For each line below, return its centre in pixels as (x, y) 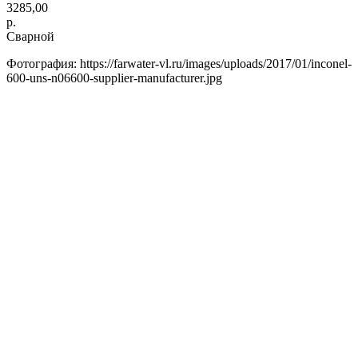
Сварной (30, 36)
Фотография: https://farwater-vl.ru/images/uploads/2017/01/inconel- (179, 63)
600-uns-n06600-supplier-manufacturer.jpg (114, 78)
